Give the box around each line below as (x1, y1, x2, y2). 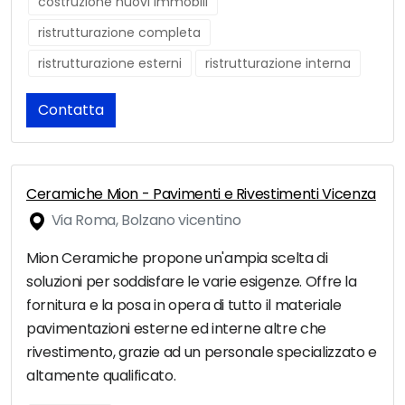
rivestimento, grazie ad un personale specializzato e (26, 342, 377, 363)
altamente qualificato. (26, 365, 176, 387)
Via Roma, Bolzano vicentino (48, 210, 241, 231)
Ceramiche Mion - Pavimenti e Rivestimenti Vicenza (26, 184, 376, 205)
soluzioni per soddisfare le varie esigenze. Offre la (26, 271, 357, 293)
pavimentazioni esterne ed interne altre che (26, 318, 326, 340)
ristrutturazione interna (205, 54, 351, 73)
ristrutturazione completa (38, 24, 201, 42)
